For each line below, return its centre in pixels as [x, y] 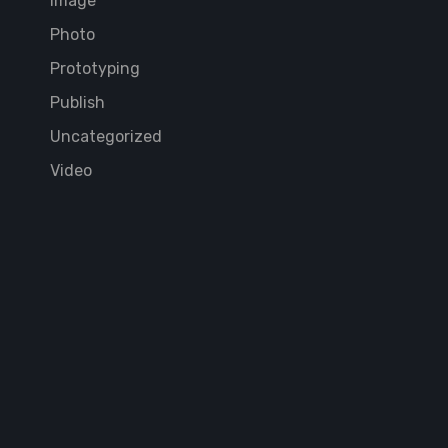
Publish [77, 102]
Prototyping [95, 68]
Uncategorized [106, 136]
